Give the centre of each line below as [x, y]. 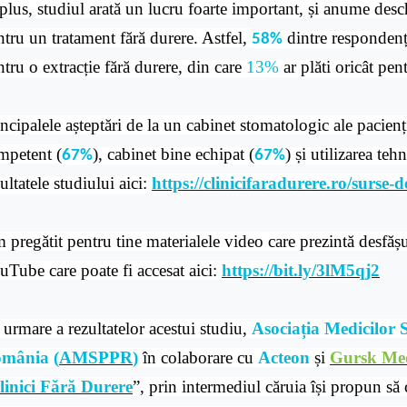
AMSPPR [96, 357]
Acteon [284, 357]
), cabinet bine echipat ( [174, 154]
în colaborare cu [198, 357]
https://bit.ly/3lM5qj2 [301, 270]
